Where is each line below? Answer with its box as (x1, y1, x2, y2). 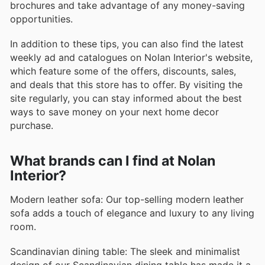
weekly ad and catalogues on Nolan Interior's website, (10, 51, 253, 64)
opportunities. (10, 13, 73, 25)
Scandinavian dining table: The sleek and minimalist (10, 245, 240, 257)
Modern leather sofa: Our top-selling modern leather (10, 193, 244, 205)
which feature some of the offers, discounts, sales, (10, 65, 236, 77)
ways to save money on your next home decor (10, 106, 219, 118)
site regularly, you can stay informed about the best (10, 92, 242, 105)
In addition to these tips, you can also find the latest (10, 38, 244, 50)
